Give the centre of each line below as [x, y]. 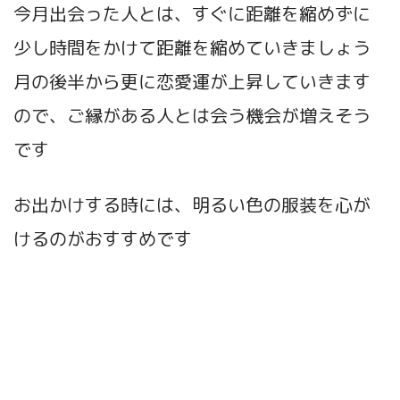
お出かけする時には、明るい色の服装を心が [192, 205]
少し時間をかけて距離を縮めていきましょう [192, 48]
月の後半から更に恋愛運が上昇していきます [192, 82]
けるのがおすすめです [103, 239]
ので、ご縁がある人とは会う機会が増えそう [192, 116]
